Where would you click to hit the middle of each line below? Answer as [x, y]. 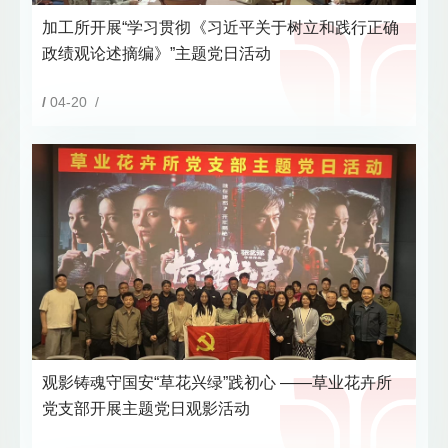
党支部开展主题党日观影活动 [146, 408]
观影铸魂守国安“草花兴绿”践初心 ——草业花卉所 [217, 382]
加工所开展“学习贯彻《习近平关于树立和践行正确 [220, 28]
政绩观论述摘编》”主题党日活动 [156, 54]
